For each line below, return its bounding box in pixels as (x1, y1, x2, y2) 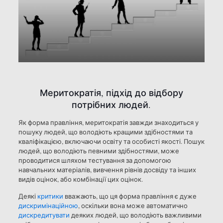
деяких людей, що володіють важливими (69, 211, 202, 220)
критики (37, 192, 63, 201)
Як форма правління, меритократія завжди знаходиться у (18, 118, 199, 127)
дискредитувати (18, 211, 70, 220)
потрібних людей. (72, 99, 151, 111)
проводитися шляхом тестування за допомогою (18, 156, 171, 165)
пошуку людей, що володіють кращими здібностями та (18, 127, 193, 136)
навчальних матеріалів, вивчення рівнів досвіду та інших (18, 165, 196, 174)
